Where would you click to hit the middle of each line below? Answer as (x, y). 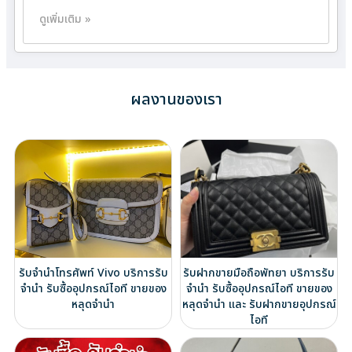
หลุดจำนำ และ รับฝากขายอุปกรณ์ (259, 304)
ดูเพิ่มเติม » (65, 20)
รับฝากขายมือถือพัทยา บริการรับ (259, 273)
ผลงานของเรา (176, 100)
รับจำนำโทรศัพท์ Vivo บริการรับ (93, 273)
